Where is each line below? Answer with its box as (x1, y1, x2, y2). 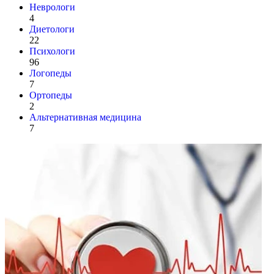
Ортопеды (29, 89, 72, 100)
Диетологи (29, 23, 75, 34)
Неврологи (29, 1, 75, 12)
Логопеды (29, 67, 72, 78)
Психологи (29, 45, 75, 56)
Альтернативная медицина (29, 111, 141, 122)
